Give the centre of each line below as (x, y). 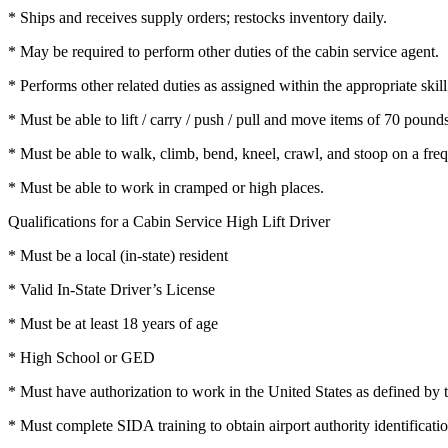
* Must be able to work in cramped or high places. (166, 187)
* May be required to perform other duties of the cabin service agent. (223, 51)
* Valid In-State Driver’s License (111, 289)
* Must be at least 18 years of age (113, 323)
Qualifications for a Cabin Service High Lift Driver (169, 221)
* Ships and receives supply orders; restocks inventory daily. (197, 17)
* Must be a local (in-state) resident (118, 255)
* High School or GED (81, 357)
